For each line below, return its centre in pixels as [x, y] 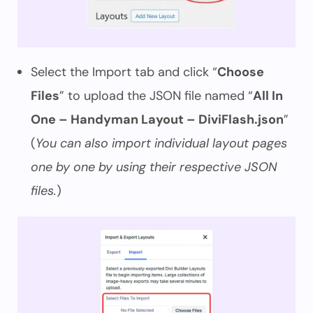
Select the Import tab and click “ [124, 72]
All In [268, 96]
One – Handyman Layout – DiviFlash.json [157, 119]
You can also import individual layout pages [161, 143]
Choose [241, 72]
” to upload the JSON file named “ [156, 96]
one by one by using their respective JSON [154, 167]
